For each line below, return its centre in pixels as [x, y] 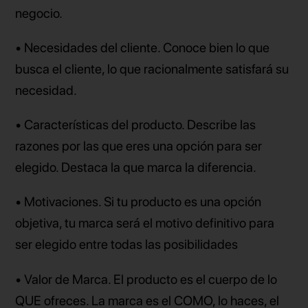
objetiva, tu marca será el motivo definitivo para [145, 223]
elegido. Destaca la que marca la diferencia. [136, 168]
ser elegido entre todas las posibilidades [127, 245]
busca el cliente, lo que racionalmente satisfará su [152, 69]
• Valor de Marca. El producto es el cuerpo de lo [146, 279]
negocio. [39, 13]
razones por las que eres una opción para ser [139, 146]
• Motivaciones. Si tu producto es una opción [139, 202]
